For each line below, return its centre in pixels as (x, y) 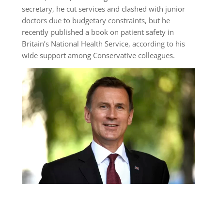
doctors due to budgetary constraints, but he (96, 21)
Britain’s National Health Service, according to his (103, 44)
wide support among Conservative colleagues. (98, 55)
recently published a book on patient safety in (98, 32)
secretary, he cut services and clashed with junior (103, 9)
